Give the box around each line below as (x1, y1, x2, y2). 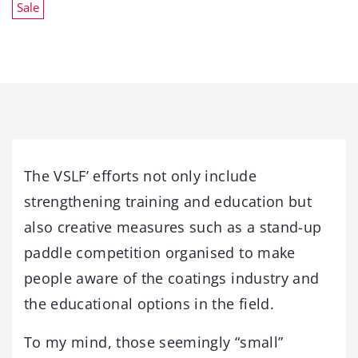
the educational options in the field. (24, 294, 274, 313)
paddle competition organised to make (24, 243, 296, 262)
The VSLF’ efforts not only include (24, 166, 257, 185)
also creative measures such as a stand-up (24, 217, 322, 237)
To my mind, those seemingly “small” (24, 332, 284, 352)
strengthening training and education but (24, 192, 312, 211)
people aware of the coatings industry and (24, 268, 320, 288)
